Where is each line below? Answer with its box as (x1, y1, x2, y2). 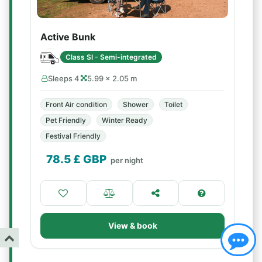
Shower (123, 100, 149, 109)
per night (111, 156, 143, 165)
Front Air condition (46, 100, 107, 109)
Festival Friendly (46, 132, 101, 140)
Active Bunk (40, 31, 95, 43)
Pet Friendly (46, 116, 86, 125)
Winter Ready (102, 116, 147, 125)
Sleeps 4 (48, 74, 80, 83)
